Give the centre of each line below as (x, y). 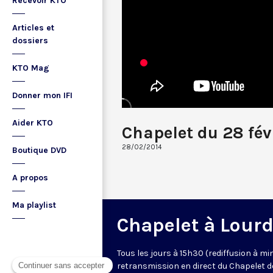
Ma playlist (34, 205)
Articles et (33, 28)
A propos (30, 178)
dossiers (30, 41)
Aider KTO (33, 123)
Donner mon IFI (42, 95)
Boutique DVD (39, 150)
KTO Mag (31, 68)
